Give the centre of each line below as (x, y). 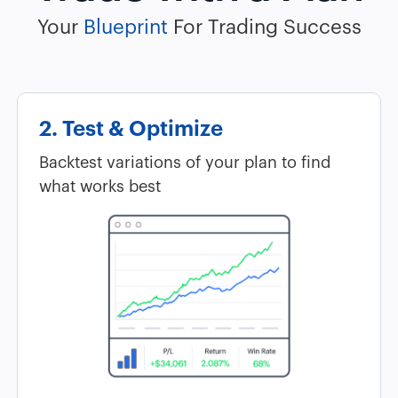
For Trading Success (264, 28)
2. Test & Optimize (131, 129)
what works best (100, 187)
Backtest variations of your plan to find (185, 163)
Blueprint (125, 28)
